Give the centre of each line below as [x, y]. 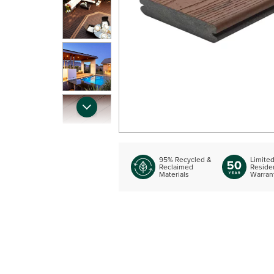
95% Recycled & [185, 159]
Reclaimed [176, 167]
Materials [174, 174]
